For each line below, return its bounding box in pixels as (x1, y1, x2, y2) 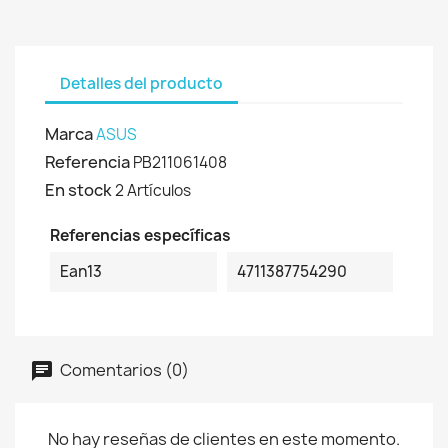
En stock (45, 179, 112, 201)
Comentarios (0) (57, 358, 189, 381)
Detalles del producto (60, 72, 223, 94)
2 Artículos (115, 180, 191, 201)
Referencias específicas (50, 225, 231, 246)
